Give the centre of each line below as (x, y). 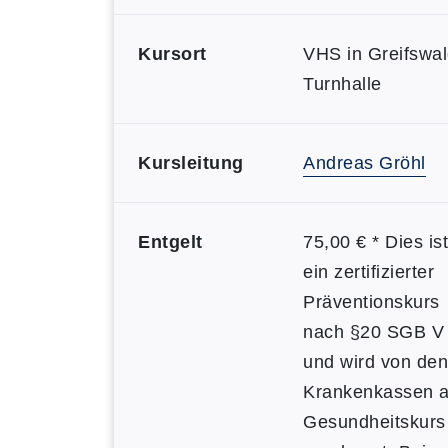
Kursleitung (191, 163)
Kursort (172, 54)
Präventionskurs (371, 302)
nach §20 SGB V (373, 332)
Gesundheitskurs (374, 422)
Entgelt (170, 242)
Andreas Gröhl (364, 163)
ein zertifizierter (368, 272)
